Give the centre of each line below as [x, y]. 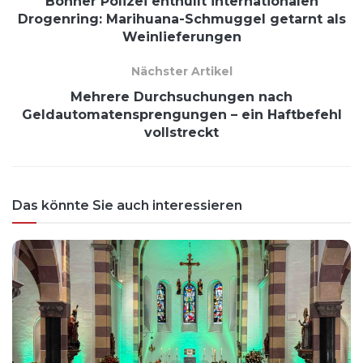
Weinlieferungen [181, 37]
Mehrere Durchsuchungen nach [181, 97]
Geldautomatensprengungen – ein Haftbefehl [181, 115]
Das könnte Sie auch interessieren [127, 206]
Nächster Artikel [181, 72]
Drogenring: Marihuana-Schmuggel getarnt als [181, 19]
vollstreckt [181, 133]
